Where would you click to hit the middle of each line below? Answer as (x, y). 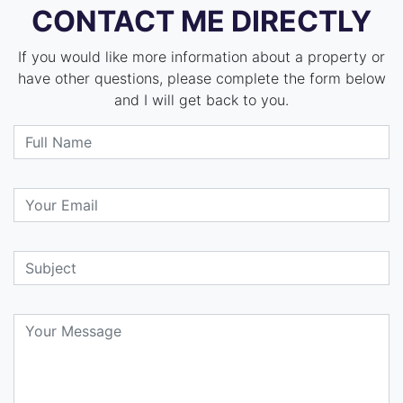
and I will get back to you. (201, 99)
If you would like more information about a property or (201, 56)
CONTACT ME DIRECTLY (201, 21)
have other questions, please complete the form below (201, 78)
